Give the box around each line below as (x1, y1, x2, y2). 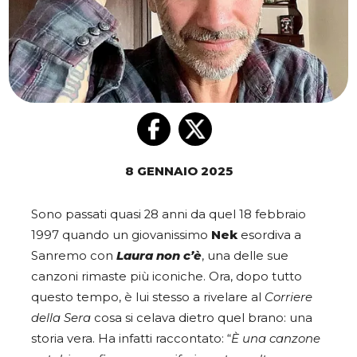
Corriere (265, 290, 312, 305)
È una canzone (231, 331, 320, 347)
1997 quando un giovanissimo (31, 228, 211, 243)
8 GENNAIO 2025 (124, 164, 233, 179)
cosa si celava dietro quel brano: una (91, 311, 312, 326)
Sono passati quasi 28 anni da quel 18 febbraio (31, 207, 306, 222)
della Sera (31, 311, 91, 326)
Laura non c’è (116, 249, 202, 264)
